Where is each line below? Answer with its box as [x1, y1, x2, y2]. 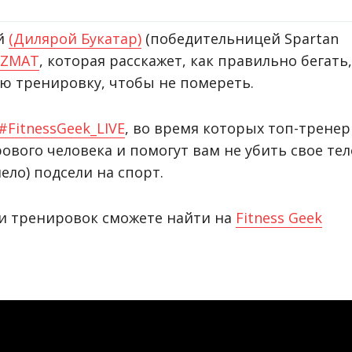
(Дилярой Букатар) [9, 29, 141, 48]
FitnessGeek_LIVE [8, 119, 125, 137]
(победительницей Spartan [141, 29, 339, 48]
